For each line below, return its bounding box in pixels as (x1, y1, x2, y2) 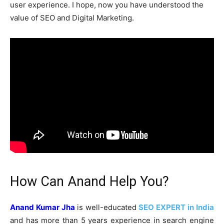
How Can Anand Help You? (10, 173, 169, 189)
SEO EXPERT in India (138, 202, 214, 212)
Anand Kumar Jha (10, 202, 75, 212)
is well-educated (76, 202, 139, 212)
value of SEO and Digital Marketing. (10, 13, 134, 22)
